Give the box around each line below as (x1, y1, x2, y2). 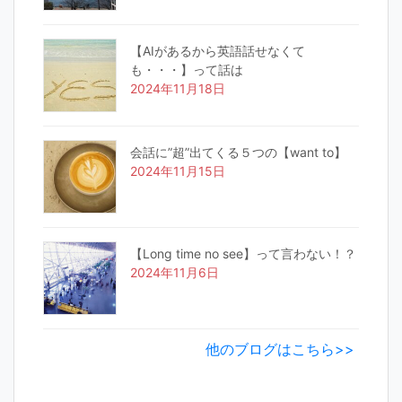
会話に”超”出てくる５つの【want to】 (130, 144, 346, 160)
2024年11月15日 (130, 162, 225, 179)
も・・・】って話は (130, 61, 243, 77)
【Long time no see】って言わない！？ (130, 245, 356, 261)
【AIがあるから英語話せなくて (130, 42, 305, 58)
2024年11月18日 (130, 80, 225, 96)
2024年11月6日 (130, 264, 219, 280)
